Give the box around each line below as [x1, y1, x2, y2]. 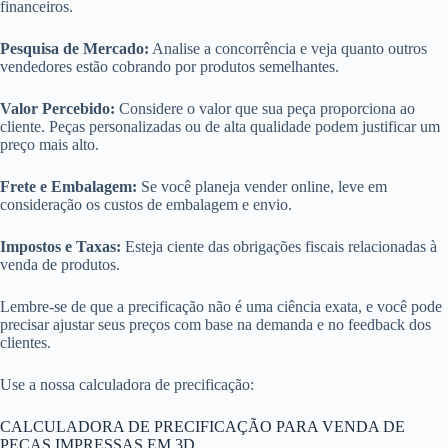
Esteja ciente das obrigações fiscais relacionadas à [121, 238, 437, 255]
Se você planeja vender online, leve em [137, 178, 387, 195]
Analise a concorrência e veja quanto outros [149, 40, 427, 57]
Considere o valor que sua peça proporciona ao [115, 100, 415, 117]
